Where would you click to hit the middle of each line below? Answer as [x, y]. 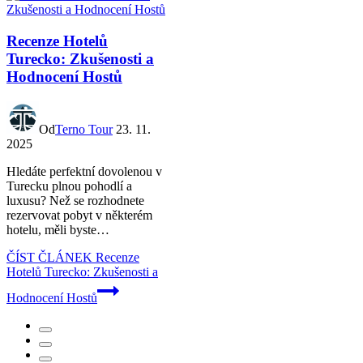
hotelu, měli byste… [58, 229]
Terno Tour [84, 129]
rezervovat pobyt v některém [79, 215]
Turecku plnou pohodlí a [69, 186]
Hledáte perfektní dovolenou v [84, 171]
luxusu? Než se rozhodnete [75, 200]
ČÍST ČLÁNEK [49, 257]
